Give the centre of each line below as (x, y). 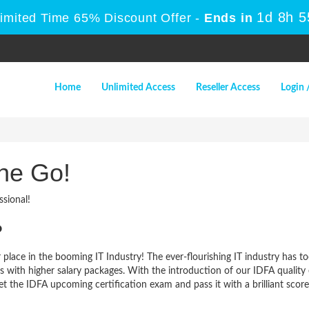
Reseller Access (228, 88)
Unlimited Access (138, 88)
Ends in (229, 18)
